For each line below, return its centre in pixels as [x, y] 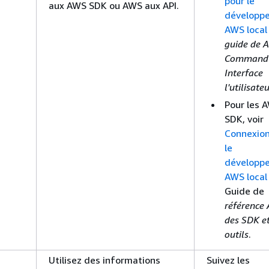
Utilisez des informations [104, 260]
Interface [244, 72]
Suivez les [228, 260]
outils [237, 234]
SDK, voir [244, 119]
